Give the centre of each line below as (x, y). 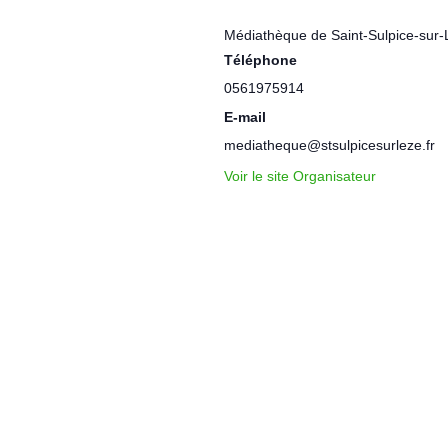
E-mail (245, 116)
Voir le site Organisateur (300, 175)
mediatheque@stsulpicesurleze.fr (329, 144)
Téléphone (260, 59)
